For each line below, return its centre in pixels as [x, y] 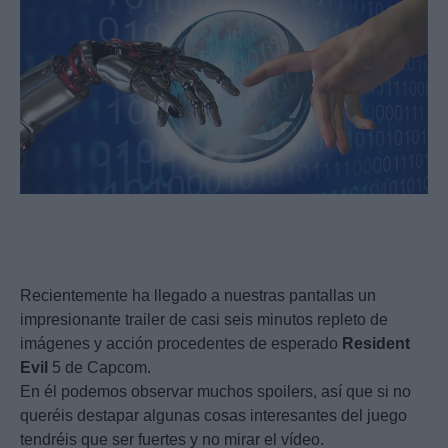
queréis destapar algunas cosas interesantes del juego [213, 416]
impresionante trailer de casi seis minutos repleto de [204, 320]
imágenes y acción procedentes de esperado [181, 344]
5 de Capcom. [99, 368]
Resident [376, 344]
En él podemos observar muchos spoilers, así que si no [215, 392]
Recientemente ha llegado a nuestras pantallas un [198, 296]
